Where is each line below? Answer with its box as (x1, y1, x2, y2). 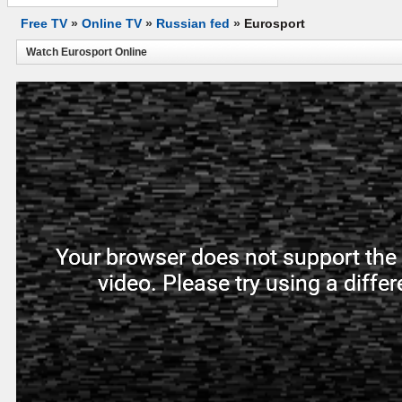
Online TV (82, 16, 142, 31)
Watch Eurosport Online (26, 46, 147, 58)
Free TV (21, 16, 67, 31)
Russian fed (156, 16, 230, 31)
